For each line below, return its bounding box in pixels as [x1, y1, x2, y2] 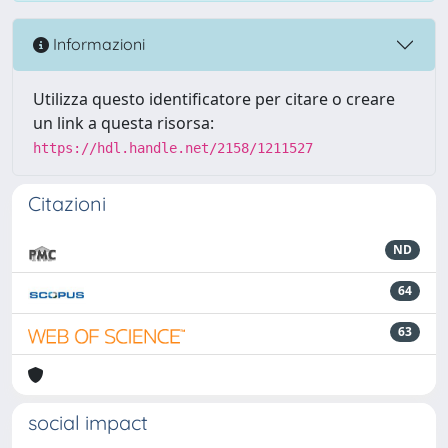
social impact [28, 409, 148, 435]
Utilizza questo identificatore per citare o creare [33, 87, 395, 110]
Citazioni [28, 190, 106, 216]
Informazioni [49, 34, 145, 55]
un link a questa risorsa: [33, 111, 214, 134]
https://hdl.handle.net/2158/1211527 [33, 139, 313, 156]
